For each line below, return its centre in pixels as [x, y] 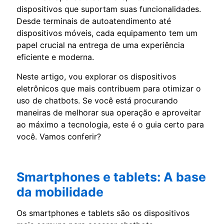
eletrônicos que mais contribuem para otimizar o [109, 88]
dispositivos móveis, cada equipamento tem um [107, 33]
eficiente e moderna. [55, 57]
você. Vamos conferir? [59, 136]
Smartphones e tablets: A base [111, 177]
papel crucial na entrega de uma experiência [100, 45]
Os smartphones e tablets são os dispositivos [103, 213]
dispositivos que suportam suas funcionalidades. [109, 9]
